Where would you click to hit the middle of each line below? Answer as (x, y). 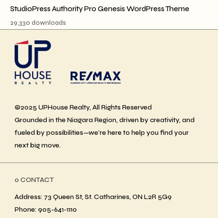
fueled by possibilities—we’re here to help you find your (102, 132)
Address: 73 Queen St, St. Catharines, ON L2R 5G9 (93, 197)
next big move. (38, 145)
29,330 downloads (38, 23)
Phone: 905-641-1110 (46, 209)
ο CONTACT (34, 180)
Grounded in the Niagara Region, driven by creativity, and (105, 120)
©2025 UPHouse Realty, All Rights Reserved (83, 107)
